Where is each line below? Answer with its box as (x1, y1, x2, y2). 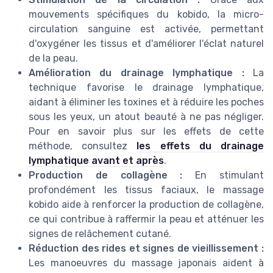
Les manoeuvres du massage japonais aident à (29, 257, 264, 269)
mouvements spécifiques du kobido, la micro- (29, 9, 264, 21)
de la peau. (29, 52, 78, 65)
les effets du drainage (136, 140, 264, 152)
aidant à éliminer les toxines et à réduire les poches (29, 96, 264, 108)
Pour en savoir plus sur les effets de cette (29, 126, 264, 138)
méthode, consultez (29, 140, 137, 152)
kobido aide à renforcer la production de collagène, (29, 199, 264, 211)
